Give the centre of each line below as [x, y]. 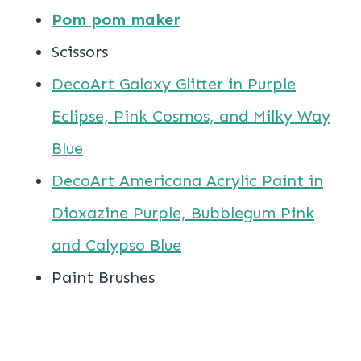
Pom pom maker [116, 20]
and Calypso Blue [116, 245]
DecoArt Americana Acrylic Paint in [187, 181]
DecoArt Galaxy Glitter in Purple [174, 84]
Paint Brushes [103, 278]
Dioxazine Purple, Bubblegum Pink [183, 213]
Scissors [80, 52]
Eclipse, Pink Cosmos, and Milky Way [191, 116]
